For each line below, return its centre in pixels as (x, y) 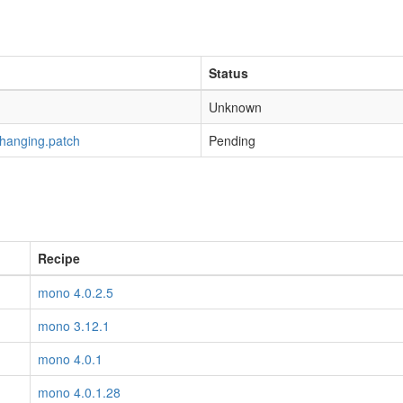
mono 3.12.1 (74, 326)
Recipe (59, 258)
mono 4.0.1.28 (79, 392)
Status (228, 73)
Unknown (235, 107)
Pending (232, 140)
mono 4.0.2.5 (76, 292)
